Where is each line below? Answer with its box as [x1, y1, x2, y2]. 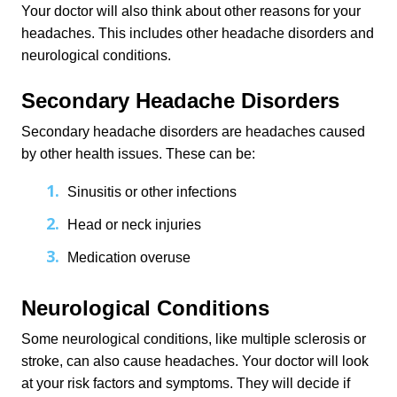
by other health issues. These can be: [21, 146, 255, 161]
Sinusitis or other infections [67, 184, 237, 199]
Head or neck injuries [67, 217, 201, 232]
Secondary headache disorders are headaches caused [21, 124, 365, 139]
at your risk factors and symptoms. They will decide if [21, 376, 350, 391]
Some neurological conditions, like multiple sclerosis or [21, 331, 366, 346]
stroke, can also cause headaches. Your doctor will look [21, 354, 369, 369]
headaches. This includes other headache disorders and [21, 26, 374, 41]
